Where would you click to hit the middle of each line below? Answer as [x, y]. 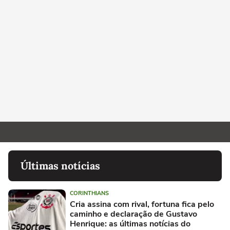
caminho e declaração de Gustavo [133, 214]
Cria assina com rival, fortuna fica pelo [142, 204]
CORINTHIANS [89, 193]
